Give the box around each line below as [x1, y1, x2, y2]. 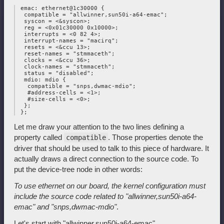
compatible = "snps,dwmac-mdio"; [17, 83, 136, 90]
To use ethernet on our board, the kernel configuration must [14, 181, 205, 190]
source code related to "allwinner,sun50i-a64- [51, 192, 196, 201]
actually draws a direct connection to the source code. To [14, 154, 198, 163]
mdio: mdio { [17, 76, 66, 83]
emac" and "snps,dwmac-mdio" [14, 202, 116, 211]
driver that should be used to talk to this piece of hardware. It [14, 144, 209, 153]
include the [14, 192, 49, 201]
